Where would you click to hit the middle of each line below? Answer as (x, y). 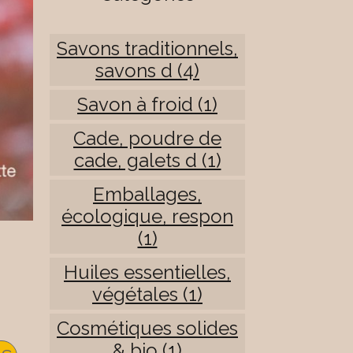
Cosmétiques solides (147, 329)
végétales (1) (147, 295)
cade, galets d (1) (147, 161)
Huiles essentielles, (147, 273)
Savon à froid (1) (147, 105)
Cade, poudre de (147, 139)
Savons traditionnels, (147, 49)
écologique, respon (147, 217)
